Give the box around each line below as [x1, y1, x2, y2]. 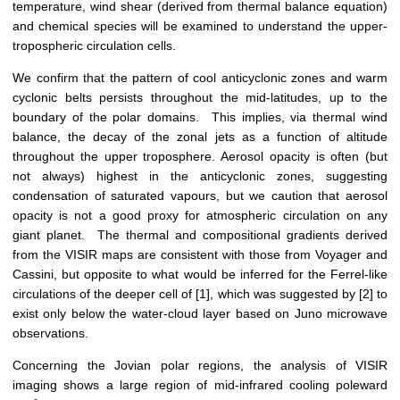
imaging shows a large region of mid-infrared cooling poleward [12, 378, 387, 393]
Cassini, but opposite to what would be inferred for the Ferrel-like [12, 267, 387, 282]
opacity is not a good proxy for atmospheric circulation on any [12, 208, 387, 223]
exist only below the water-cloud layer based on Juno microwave [12, 306, 387, 321]
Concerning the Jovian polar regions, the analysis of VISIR [12, 358, 387, 373]
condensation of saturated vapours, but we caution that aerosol [12, 188, 387, 204]
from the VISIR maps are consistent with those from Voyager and [12, 247, 387, 262]
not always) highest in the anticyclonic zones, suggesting [12, 169, 387, 184]
